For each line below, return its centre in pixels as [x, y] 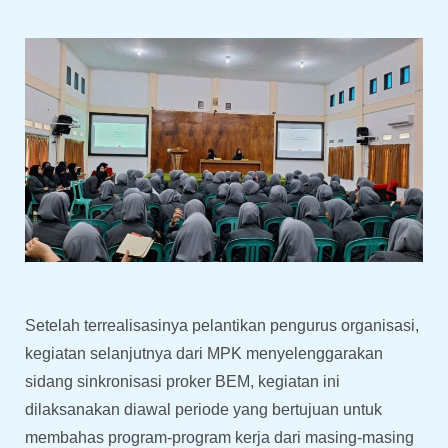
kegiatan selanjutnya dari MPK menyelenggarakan [204, 354]
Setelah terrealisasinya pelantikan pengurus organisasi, [222, 326]
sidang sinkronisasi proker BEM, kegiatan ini [182, 382]
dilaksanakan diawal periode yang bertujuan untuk [203, 410]
